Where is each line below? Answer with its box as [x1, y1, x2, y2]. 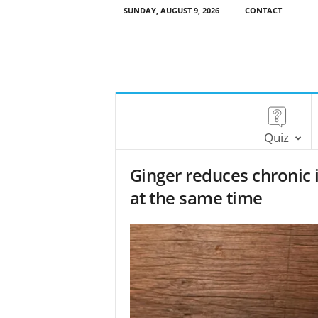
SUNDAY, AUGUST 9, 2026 [123, 5, 219, 16]
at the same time [129, 186, 263, 209]
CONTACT [244, 5, 282, 16]
